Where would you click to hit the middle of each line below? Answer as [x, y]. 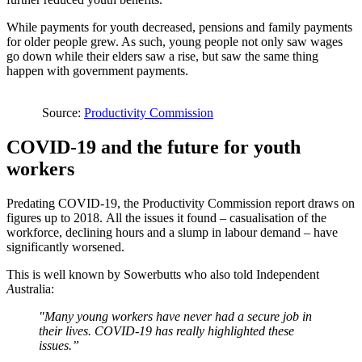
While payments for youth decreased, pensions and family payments [179, 27]
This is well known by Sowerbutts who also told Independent [163, 275]
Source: [61, 113]
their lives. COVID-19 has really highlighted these [166, 331]
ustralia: [34, 289]
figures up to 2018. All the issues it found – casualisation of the [166, 218]
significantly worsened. [65, 247]
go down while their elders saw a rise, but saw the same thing [162, 57]
